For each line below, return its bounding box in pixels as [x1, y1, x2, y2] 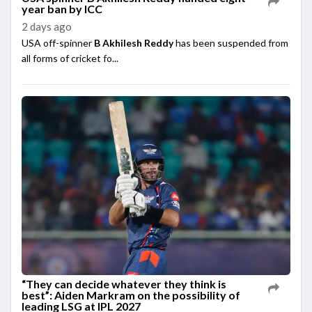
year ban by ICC [22, 2, 102, 16]
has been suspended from [173, 37, 288, 49]
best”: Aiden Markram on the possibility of [22, 288, 240, 302]
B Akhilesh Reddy [94, 37, 173, 49]
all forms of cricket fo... [22, 52, 118, 65]
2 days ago [22, 20, 72, 33]
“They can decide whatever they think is [22, 277, 226, 291]
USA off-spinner [22, 37, 94, 49]
